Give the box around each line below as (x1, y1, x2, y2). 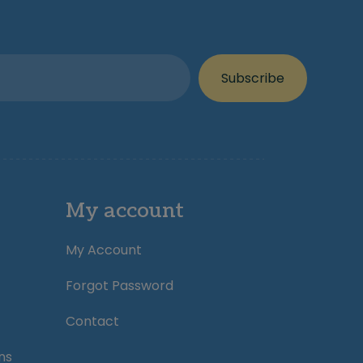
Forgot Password (66, 276, 173, 295)
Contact (66, 312, 119, 331)
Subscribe (221, 68, 285, 88)
